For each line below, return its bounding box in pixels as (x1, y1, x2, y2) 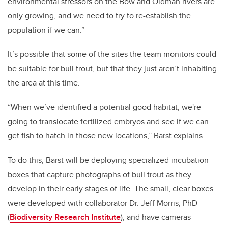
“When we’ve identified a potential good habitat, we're (8, 101, 201, 113)
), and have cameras (121, 211, 191, 223)
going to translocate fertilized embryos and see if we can (8, 116, 209, 128)
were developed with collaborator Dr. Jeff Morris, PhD (8, 197, 197, 209)
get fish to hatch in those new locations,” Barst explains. (8, 130, 205, 142)
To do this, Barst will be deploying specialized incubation (8, 154, 209, 166)
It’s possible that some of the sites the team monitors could (8, 48, 216, 61)
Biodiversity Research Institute (10, 211, 121, 223)
